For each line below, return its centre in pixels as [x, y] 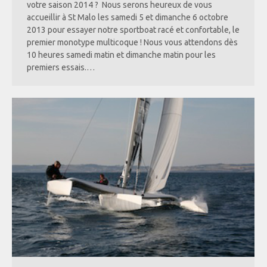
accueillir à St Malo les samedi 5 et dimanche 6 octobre [128, 17]
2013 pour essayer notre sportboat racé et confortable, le [133, 30]
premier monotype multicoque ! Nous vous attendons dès [132, 42]
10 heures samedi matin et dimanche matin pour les [121, 55]
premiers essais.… [61, 67]
